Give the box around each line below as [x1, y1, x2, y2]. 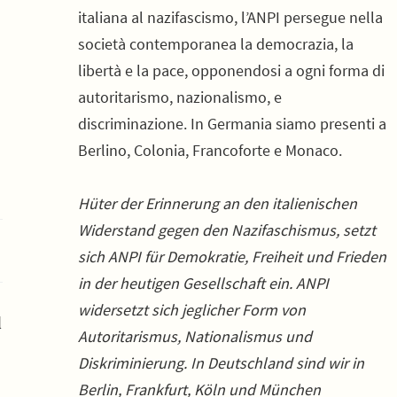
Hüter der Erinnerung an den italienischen [78, 193, 357, 214]
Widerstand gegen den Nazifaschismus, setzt [78, 220, 376, 240]
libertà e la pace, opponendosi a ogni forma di [78, 60, 385, 81]
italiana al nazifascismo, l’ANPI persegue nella [78, 7, 383, 27]
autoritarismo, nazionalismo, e [78, 87, 282, 107]
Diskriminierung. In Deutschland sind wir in [78, 353, 364, 373]
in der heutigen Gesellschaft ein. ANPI [78, 273, 329, 293]
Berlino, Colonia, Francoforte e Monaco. [78, 140, 342, 160]
